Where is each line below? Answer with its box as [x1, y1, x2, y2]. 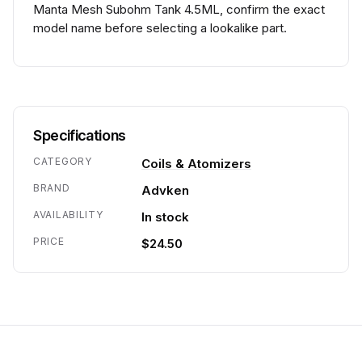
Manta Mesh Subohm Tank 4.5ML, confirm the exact [33, 2, 325, 17]
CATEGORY [33, 155, 92, 167]
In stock [141, 209, 189, 225]
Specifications [33, 127, 126, 144]
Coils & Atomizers [141, 156, 251, 171]
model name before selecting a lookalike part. [33, 20, 287, 36]
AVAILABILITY [33, 208, 103, 221]
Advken [141, 183, 189, 198]
